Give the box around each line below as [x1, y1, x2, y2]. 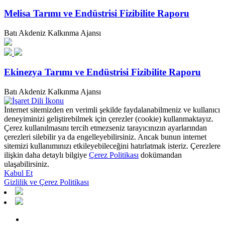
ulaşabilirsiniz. [4, 159, 49, 168]
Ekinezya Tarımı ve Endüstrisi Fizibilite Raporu [4, 67, 201, 78]
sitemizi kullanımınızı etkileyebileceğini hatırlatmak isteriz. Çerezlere [4, 141, 220, 150]
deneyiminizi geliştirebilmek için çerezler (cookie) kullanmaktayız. [4, 114, 213, 123]
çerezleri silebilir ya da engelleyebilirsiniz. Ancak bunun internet [4, 132, 206, 141]
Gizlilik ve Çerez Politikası [4, 177, 89, 186]
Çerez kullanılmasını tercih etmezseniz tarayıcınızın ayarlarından [4, 123, 207, 132]
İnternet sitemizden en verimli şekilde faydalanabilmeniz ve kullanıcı [4, 105, 220, 114]
